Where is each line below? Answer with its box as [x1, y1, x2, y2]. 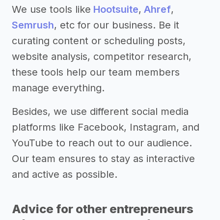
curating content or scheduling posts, [12, 35, 186, 47]
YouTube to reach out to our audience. [12, 137, 192, 149]
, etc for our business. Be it [54, 19, 179, 31]
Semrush [12, 19, 54, 31]
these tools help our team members [12, 66, 180, 79]
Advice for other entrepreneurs [12, 202, 193, 217]
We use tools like [12, 3, 91, 16]
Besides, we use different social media [12, 106, 189, 118]
